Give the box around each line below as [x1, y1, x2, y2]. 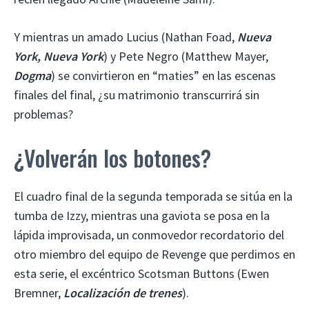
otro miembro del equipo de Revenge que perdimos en [14, 246, 295, 262]
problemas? [14, 106, 73, 122]
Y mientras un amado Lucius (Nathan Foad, [14, 28, 237, 45]
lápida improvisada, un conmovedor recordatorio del [14, 226, 284, 243]
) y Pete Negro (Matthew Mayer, [103, 48, 268, 64]
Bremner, [14, 284, 63, 301]
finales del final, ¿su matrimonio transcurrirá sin [14, 86, 259, 103]
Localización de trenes [63, 284, 182, 301]
